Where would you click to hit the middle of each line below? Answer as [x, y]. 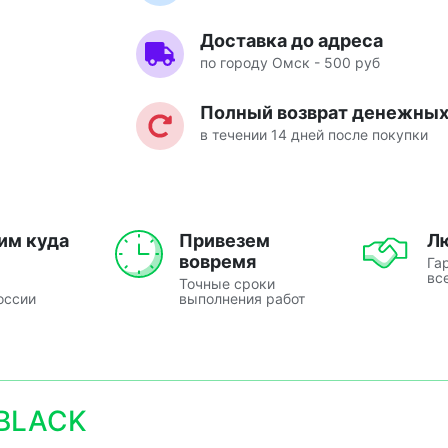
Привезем [224, 240]
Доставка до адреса [291, 40]
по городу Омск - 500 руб [289, 62]
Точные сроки [227, 283]
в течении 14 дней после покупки [313, 134]
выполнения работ [242, 298]
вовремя [217, 261]
